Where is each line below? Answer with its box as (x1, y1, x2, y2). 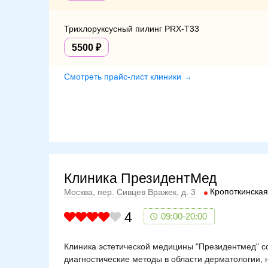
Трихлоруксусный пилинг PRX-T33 (64, 23, 199, 33)
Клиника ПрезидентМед (64, 170, 217, 186)
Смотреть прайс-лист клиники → (64, 71, 192, 81)
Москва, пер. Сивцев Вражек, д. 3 (64, 187, 196, 197)
